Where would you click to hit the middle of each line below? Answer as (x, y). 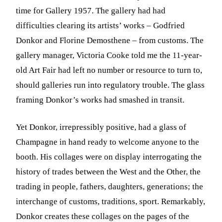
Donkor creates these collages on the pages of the (103, 216)
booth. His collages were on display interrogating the (109, 157)
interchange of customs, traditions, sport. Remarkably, (111, 201)
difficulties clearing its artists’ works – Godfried (101, 25)
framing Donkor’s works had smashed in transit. (100, 100)
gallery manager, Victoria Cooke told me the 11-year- (109, 55)
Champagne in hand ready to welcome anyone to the (108, 142)
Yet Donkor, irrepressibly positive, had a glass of (101, 127)
